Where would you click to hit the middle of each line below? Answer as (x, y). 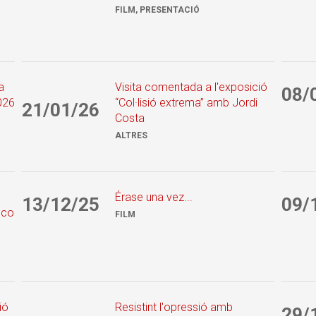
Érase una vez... (154, 197)
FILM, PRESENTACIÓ (158, 10)
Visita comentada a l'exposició (192, 87)
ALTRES (132, 135)
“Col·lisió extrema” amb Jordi (187, 102)
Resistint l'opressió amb (174, 307)
